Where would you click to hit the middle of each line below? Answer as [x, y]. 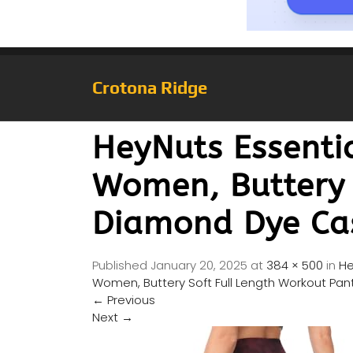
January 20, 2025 [199, 266]
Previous [130, 300]
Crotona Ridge [150, 88]
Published [121, 266]
